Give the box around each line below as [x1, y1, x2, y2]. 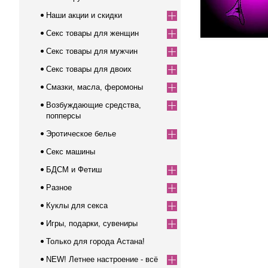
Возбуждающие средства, [46, 100, 141, 109]
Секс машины [46, 147, 95, 156]
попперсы [46, 111, 81, 120]
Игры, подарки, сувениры [46, 219, 138, 228]
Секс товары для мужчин [46, 47, 138, 56]
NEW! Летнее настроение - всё [46, 255, 158, 264]
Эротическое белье [46, 129, 116, 138]
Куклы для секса [46, 201, 108, 210]
